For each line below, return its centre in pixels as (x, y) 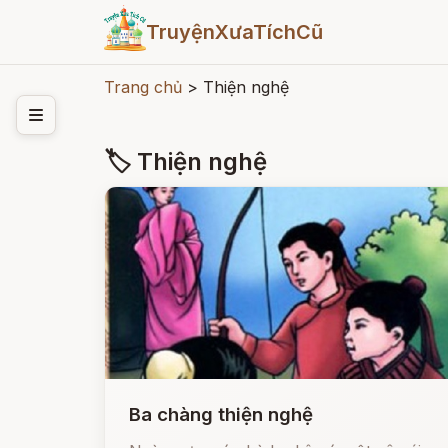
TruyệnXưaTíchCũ (234, 32)
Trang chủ (143, 87)
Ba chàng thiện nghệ (221, 414)
